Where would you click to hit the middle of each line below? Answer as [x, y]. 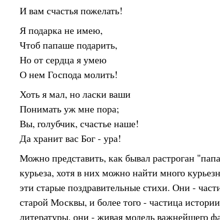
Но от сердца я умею [63, 60]
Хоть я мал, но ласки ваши [75, 94]
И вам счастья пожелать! [71, 11]
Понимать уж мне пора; [70, 109]
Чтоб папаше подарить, [69, 45]
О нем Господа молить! [69, 74]
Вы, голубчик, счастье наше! [80, 123]
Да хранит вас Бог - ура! [71, 138]
